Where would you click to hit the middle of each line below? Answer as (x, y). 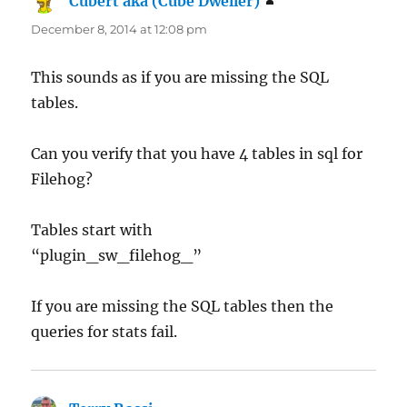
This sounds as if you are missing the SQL (180, 77)
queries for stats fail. (104, 331)
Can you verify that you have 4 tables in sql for (197, 153)
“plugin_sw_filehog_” (117, 255)
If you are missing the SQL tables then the (183, 306)
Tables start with (92, 229)
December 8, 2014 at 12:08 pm (119, 29)
